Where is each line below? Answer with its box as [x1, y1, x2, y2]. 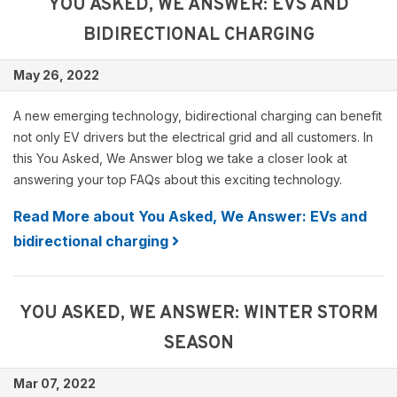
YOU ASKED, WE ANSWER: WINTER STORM [19, 302, 378, 325]
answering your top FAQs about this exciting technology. [13, 172, 342, 187]
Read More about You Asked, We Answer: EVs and [13, 207, 367, 225]
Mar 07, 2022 [13, 376, 96, 391]
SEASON [163, 332, 234, 355]
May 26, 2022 [13, 67, 99, 82]
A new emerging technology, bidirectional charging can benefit [13, 108, 382, 123]
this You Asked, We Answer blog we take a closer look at [13, 151, 347, 166]
